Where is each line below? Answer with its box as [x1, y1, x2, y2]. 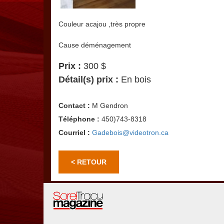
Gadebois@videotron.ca [92, 128, 168, 137]
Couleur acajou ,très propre [58, 20, 145, 28]
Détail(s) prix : [58, 74, 118, 85]
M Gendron [90, 101, 128, 110]
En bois [118, 74, 151, 85]
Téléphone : [58, 115, 99, 123]
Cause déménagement [58, 41, 131, 49]
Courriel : [58, 128, 90, 137]
